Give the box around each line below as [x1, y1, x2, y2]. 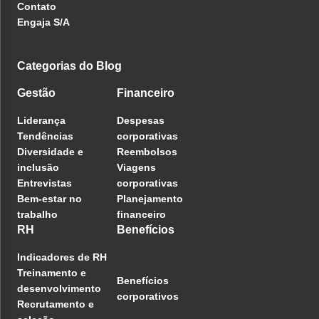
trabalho [17, 208, 58, 220]
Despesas [117, 114, 164, 126]
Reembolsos [117, 145, 177, 157]
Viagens [117, 161, 156, 173]
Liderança [17, 114, 66, 126]
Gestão [17, 86, 56, 99]
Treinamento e [17, 266, 86, 278]
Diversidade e [17, 145, 83, 157]
